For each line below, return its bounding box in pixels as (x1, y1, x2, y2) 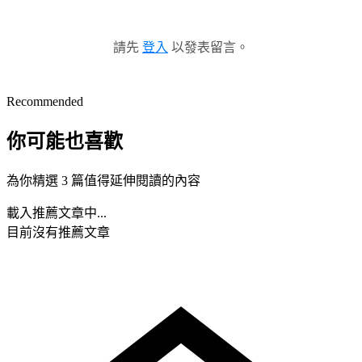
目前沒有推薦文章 (6, 225, 110, 239)
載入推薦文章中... (6, 205, 107, 220)
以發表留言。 (168, 40, 249, 54)
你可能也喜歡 (6, 130, 123, 152)
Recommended (6, 94, 83, 108)
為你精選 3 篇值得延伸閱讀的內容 (6, 173, 200, 187)
